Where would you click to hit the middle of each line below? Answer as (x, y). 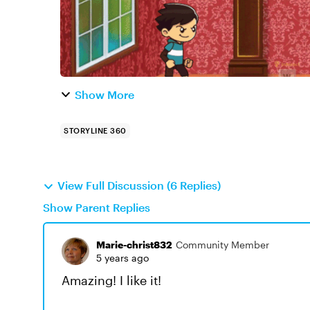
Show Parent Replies (97, 207)
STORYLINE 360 (95, 130)
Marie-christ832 (134, 245)
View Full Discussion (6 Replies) (139, 185)
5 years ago (122, 258)
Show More (104, 94)
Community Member (222, 245)
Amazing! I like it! (111, 280)
